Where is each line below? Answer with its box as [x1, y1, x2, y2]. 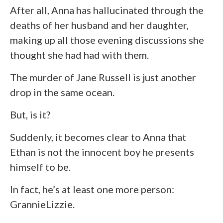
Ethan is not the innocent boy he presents [10, 146, 194, 158]
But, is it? [10, 109, 50, 121]
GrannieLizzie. [10, 198, 75, 211]
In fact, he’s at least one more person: [10, 183, 174, 196]
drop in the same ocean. [10, 86, 114, 99]
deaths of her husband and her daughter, [10, 19, 189, 31]
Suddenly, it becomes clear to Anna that [10, 131, 186, 143]
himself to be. [10, 161, 71, 173]
